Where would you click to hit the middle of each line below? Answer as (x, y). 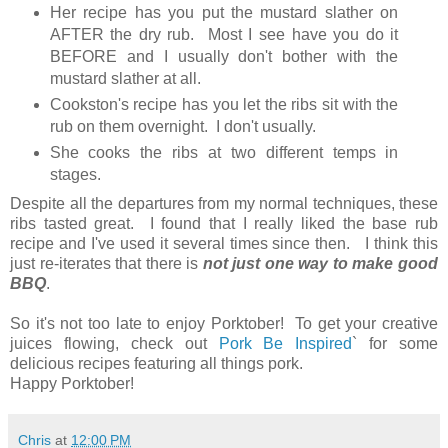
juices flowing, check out (114, 343)
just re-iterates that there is (106, 263)
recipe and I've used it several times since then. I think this (224, 243)
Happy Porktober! (72, 383)
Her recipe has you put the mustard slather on (224, 12)
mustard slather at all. (125, 78)
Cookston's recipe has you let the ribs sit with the (224, 104)
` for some (395, 343)
